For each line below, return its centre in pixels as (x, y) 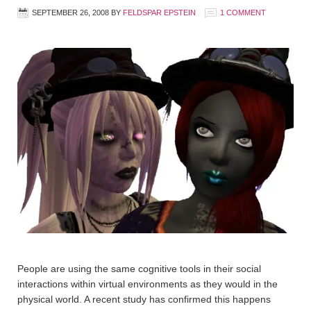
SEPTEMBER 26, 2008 (70, 12)
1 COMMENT (243, 12)
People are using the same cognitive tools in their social (139, 268)
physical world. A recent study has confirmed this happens (144, 299)
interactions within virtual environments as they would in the (148, 284)
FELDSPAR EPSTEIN (159, 12)
